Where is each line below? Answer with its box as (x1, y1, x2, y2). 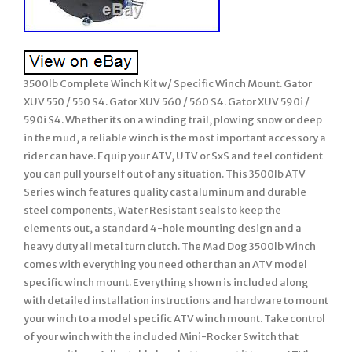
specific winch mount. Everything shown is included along (24, 275, 309, 289)
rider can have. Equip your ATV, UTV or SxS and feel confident (24, 148, 323, 163)
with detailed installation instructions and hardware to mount (24, 293, 328, 307)
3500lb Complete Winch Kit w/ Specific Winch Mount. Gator (24, 76, 312, 90)
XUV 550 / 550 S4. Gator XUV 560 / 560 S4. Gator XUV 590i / (24, 94, 310, 108)
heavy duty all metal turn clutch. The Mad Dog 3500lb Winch (24, 239, 316, 253)
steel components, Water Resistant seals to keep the (24, 203, 281, 217)
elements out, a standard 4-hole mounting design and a (24, 221, 302, 235)
